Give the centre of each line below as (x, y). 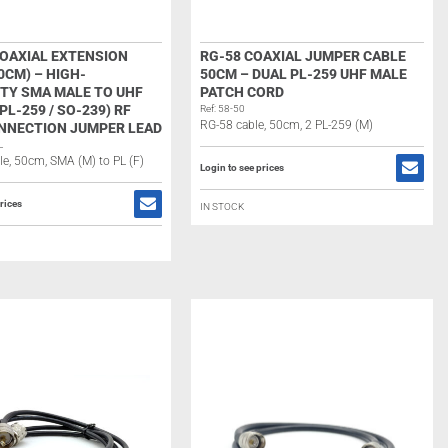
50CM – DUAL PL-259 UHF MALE (303, 74)
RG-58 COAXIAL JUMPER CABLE (302, 56)
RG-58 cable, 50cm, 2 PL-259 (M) (286, 125)
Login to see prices (241, 167)
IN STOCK (221, 206)
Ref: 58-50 (222, 108)
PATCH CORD (241, 92)
